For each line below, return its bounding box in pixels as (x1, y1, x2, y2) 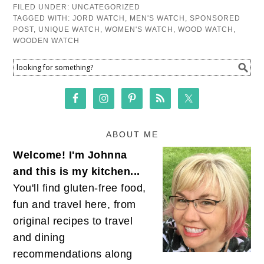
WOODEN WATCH (13, 37, 80, 45)
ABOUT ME (105, 130, 159, 140)
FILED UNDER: (13, 3, 72, 12)
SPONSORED (190, 14, 241, 23)
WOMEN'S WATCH (105, 25, 174, 34)
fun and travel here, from (13, 199, 136, 211)
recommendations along (13, 248, 133, 260)
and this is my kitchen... (13, 166, 140, 178)
